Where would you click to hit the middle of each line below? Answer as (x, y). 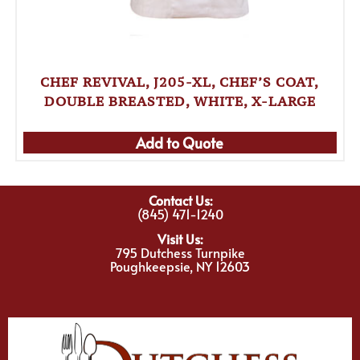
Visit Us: (180, 239)
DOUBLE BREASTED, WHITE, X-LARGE (180, 101)
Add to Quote (180, 142)
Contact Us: (180, 200)
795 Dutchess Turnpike (180, 253)
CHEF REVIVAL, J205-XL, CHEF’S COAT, (180, 82)
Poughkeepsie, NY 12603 (180, 266)
